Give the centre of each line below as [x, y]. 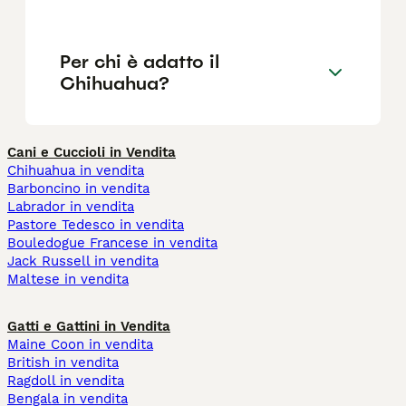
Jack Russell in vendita [83, 261]
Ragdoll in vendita [66, 381]
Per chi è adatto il [140, 61]
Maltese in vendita [68, 280]
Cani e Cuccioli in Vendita [92, 153]
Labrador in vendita [71, 207]
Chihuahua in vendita [76, 171]
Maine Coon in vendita [80, 345]
